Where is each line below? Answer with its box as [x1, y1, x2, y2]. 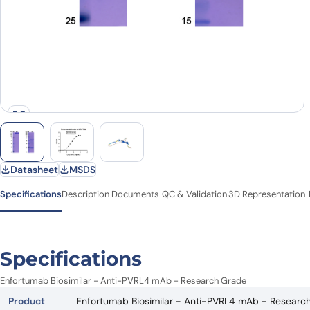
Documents [111, 188, 159, 201]
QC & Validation [162, 188, 227, 201]
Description [62, 188, 109, 201]
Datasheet [10, 163, 58, 176]
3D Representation [228, 188, 305, 201]
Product [8, 295, 45, 308]
